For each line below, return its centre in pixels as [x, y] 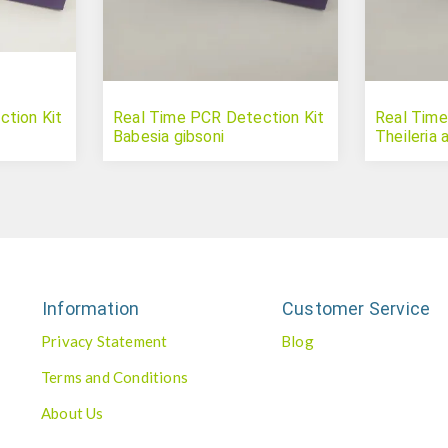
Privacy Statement [104, 341]
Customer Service [356, 309]
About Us [72, 413]
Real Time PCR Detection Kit [219, 118]
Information [91, 309]
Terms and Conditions [114, 377]
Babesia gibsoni [168, 137]
